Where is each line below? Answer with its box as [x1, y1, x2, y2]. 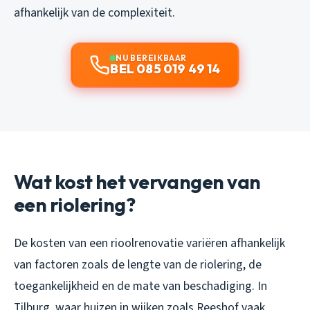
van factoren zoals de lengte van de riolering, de [14, 256, 262, 274]
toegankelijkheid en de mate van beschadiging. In [14, 277, 267, 295]
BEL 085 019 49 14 [110, 61, 221, 77]
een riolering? [14, 192, 136, 217]
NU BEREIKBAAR [116, 53, 187, 64]
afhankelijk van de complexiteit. [14, 4, 175, 22]
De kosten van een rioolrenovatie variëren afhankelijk [14, 235, 285, 253]
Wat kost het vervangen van [14, 170, 261, 194]
